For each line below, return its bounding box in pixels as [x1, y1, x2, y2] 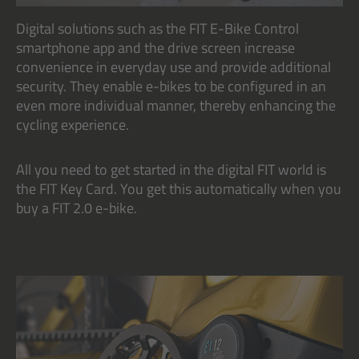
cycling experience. [16, 113, 129, 135]
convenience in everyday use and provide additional [16, 55, 331, 78]
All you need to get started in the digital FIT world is [16, 158, 326, 180]
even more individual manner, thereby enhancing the [16, 94, 336, 116]
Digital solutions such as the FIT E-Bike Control [16, 17, 299, 39]
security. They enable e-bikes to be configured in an [16, 75, 326, 97]
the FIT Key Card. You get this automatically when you [16, 177, 341, 200]
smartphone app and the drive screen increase [16, 36, 295, 58]
